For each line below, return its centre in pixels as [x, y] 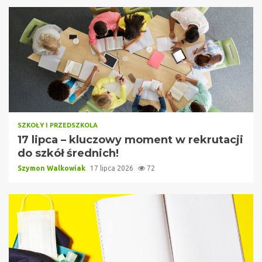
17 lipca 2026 [113, 168]
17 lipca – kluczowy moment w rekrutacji [130, 139]
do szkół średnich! [68, 153]
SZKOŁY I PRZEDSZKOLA [58, 125]
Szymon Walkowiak [52, 168]
